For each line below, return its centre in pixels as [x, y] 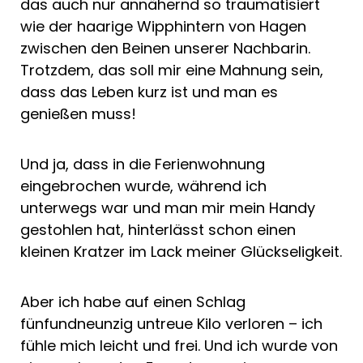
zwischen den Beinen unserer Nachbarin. [165, 48]
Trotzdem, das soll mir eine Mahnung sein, [172, 70]
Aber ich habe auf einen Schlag [133, 301]
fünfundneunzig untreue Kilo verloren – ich [171, 323]
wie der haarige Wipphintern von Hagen [163, 26]
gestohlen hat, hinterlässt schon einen [158, 229]
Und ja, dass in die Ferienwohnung [143, 164]
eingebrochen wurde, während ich [143, 186]
